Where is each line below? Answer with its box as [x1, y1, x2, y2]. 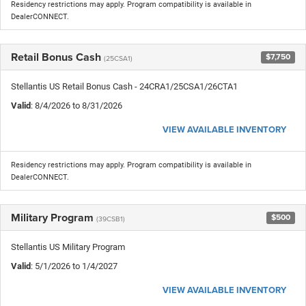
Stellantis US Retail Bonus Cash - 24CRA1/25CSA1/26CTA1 [11, 81, 238, 92]
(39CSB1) [96, 213, 125, 223]
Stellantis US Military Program [11, 241, 125, 252]
